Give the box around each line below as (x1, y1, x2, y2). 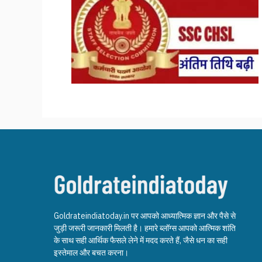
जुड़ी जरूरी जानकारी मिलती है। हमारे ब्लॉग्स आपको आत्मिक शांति (54, 222, 236, 233)
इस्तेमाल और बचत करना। (54, 247, 129, 258)
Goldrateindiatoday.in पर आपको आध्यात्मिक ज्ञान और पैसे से (54, 210, 236, 221)
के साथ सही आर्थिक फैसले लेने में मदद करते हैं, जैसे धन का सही (54, 235, 227, 246)
